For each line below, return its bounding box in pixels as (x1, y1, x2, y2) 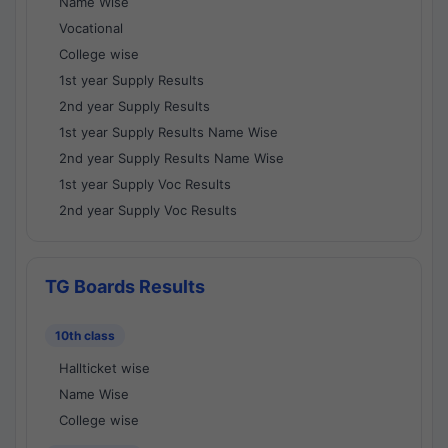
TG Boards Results (45, 276, 205, 297)
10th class (55, 328, 115, 343)
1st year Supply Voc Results (59, 176, 231, 192)
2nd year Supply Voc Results (59, 202, 237, 218)
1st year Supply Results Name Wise (59, 124, 278, 140)
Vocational (59, 20, 123, 36)
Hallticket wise (59, 360, 150, 376)
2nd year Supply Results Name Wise (59, 150, 284, 166)
